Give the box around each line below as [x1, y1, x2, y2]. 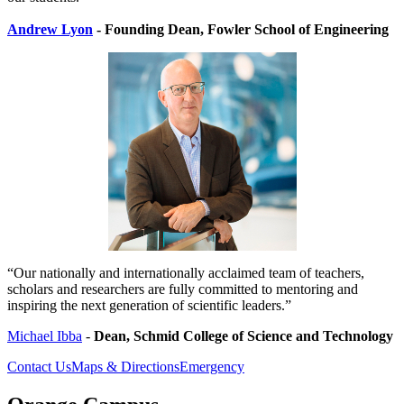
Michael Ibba [7, 328, 82, 344]
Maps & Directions [71, 359, 179, 375]
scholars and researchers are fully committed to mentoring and [7, 281, 358, 298]
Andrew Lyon [7, 22, 93, 38]
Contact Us [7, 359, 71, 375]
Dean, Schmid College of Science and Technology [94, 328, 393, 344]
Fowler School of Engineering [207, 22, 389, 38]
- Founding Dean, [93, 22, 207, 38]
